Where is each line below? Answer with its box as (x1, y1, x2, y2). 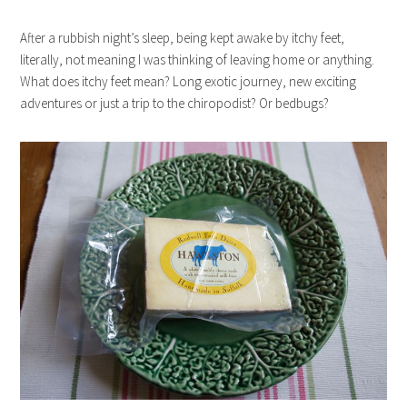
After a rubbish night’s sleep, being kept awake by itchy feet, (20, 29, 345, 47)
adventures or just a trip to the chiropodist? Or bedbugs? (20, 94, 330, 113)
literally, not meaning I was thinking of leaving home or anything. (20, 51, 375, 69)
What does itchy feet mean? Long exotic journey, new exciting (20, 73, 357, 91)
